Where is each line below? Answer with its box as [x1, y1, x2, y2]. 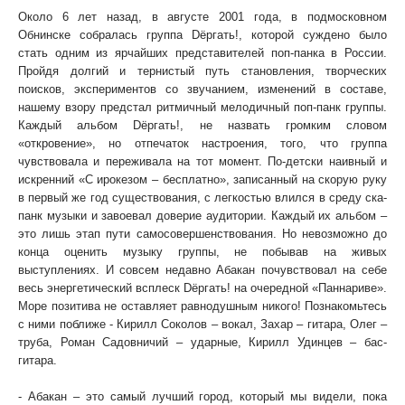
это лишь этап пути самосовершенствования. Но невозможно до [18, 227, 387, 240]
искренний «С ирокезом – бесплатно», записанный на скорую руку [18, 173, 387, 186]
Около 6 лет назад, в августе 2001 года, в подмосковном [18, 10, 387, 24]
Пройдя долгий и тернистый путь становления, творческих [18, 64, 387, 78]
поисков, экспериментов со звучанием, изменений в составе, [18, 82, 387, 96]
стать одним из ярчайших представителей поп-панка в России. [18, 46, 387, 60]
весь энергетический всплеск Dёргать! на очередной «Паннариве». [18, 281, 387, 295]
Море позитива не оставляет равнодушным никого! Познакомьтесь [18, 299, 387, 313]
